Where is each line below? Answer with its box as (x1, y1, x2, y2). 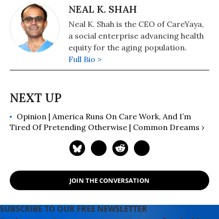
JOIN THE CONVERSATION (69, 175, 150, 185)
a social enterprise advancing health (68, 31, 204, 41)
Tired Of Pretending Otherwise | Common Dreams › (10, 122, 204, 132)
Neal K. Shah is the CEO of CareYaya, (68, 19, 204, 29)
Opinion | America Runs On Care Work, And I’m (17, 111, 191, 121)
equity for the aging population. (68, 43, 187, 52)
